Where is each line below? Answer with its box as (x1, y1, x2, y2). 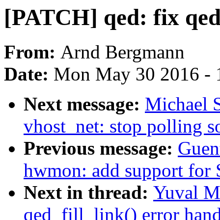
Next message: (24, 93, 145, 115)
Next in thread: (24, 182, 153, 203)
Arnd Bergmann (60, 41, 185, 63)
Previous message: (24, 137, 178, 159)
